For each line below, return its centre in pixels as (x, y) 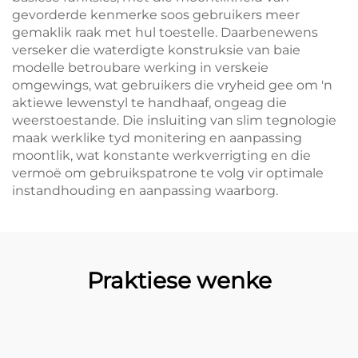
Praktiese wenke (179, 280)
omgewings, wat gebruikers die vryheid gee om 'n (172, 85)
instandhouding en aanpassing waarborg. (145, 190)
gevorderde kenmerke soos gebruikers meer (156, 14)
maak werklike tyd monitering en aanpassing (157, 137)
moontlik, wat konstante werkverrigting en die (161, 155)
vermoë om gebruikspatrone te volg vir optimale (168, 173)
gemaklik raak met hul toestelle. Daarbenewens (165, 32)
